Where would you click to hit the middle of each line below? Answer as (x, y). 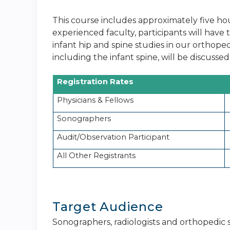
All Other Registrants (96, 156)
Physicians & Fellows (95, 100)
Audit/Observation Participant (113, 137)
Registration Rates (95, 82)
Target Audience (108, 207)
